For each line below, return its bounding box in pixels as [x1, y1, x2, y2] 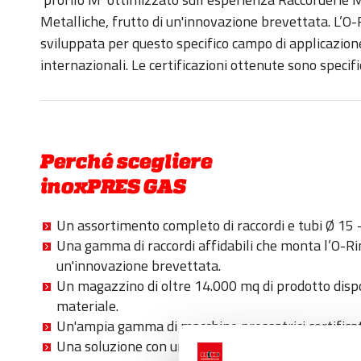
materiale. [56, 295, 118, 317]
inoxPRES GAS [40, 174, 186, 200]
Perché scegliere [40, 149, 213, 175]
